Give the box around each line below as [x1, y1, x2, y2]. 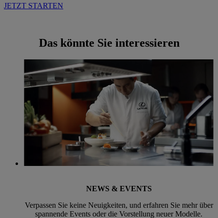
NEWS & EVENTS [86, 184, 152, 193]
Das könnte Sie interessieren [38, 36, 180, 50]
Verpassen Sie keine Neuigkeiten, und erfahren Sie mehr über [24, 201, 213, 210]
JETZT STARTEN [4, 1, 63, 10]
